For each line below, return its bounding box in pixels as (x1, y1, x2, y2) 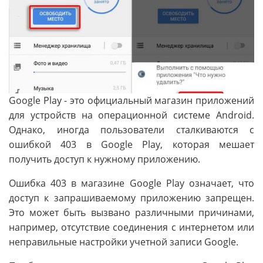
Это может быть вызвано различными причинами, (9, 205, 254, 219)
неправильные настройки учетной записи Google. (9, 235, 238, 248)
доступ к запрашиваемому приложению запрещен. (9, 191, 254, 204)
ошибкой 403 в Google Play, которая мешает (9, 137, 254, 151)
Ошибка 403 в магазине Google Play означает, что (9, 176, 254, 190)
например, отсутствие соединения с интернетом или (9, 220, 254, 234)
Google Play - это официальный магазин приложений (9, 93, 254, 107)
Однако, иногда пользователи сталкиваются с (9, 123, 254, 136)
